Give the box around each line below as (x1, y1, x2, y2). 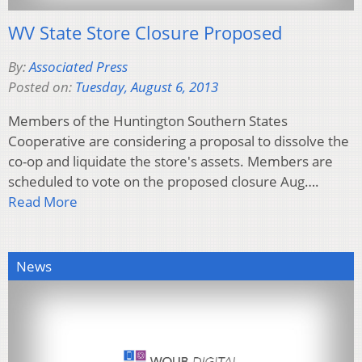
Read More (8, 192, 78, 211)
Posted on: (8, 77, 75, 96)
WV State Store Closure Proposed (8, 19, 282, 44)
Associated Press (29, 57, 128, 76)
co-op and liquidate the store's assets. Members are (8, 151, 333, 170)
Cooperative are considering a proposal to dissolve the (8, 131, 349, 150)
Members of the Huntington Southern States (8, 111, 288, 130)
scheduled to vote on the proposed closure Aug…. (8, 171, 319, 191)
